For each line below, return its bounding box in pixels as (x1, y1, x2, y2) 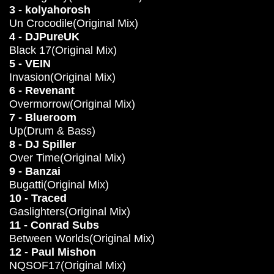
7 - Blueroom (9, 111, 76, 124)
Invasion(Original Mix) (9, 71, 116, 83)
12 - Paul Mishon (9, 246, 96, 258)
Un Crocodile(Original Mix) (9, 17, 138, 29)
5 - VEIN (9, 57, 51, 70)
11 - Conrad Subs (9, 219, 99, 231)
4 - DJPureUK (9, 31, 80, 43)
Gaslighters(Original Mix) (9, 206, 130, 218)
